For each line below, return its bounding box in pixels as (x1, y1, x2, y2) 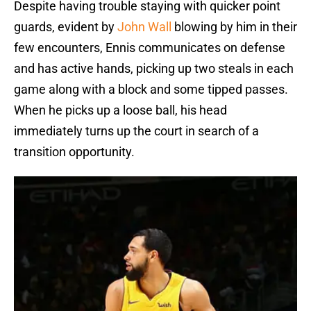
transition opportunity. (14, 144, 135, 160)
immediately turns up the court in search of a (14, 124, 259, 139)
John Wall (117, 19, 171, 35)
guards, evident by (14, 19, 117, 35)
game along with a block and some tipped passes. (14, 82, 288, 97)
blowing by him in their (171, 19, 297, 35)
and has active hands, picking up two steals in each (14, 61, 294, 76)
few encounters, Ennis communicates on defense (14, 40, 285, 56)
